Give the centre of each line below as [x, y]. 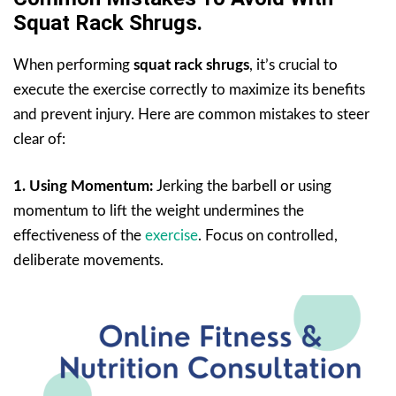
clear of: [39, 139]
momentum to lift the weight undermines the [159, 210]
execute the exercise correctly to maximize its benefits [189, 89]
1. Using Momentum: [83, 186]
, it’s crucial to [293, 65]
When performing [73, 65]
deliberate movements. [88, 260]
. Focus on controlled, [268, 235]
